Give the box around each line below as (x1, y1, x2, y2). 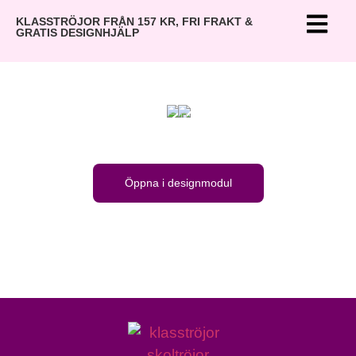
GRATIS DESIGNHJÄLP (16, 26, 139, 39)
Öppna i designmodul (124, 176, 232, 189)
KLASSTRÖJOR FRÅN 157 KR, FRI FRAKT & (16, 15, 253, 28)
